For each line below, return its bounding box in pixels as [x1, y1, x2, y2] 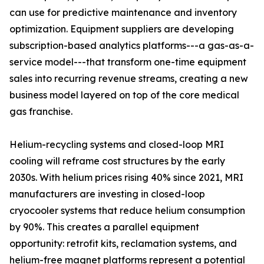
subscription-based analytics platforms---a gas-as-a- [9, 39, 254, 52]
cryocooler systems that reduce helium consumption [9, 204, 245, 217]
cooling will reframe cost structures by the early [9, 155, 225, 167]
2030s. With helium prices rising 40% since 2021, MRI [9, 171, 243, 184]
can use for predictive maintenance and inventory [9, 6, 237, 19]
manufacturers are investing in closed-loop [9, 188, 205, 200]
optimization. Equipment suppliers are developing [9, 23, 234, 35]
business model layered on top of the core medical [9, 89, 239, 101]
